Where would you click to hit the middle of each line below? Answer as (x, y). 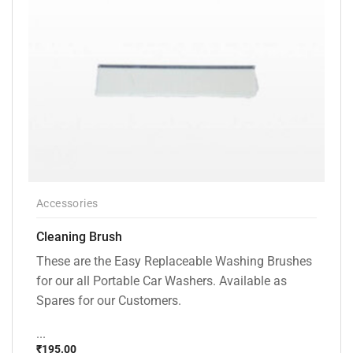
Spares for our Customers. (109, 301)
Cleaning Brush (79, 237)
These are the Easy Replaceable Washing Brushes (174, 262)
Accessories (67, 204)
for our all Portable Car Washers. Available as (162, 281)
